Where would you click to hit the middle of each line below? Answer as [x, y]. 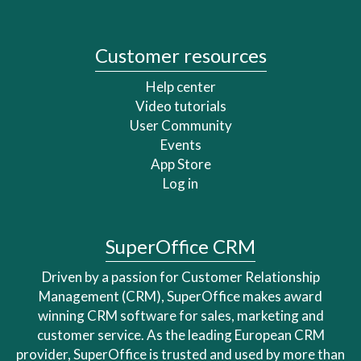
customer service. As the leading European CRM [180, 335]
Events [180, 144]
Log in [180, 183]
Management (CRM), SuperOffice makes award [180, 297]
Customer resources [180, 56]
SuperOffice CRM [180, 246]
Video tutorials [180, 106]
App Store [180, 164]
